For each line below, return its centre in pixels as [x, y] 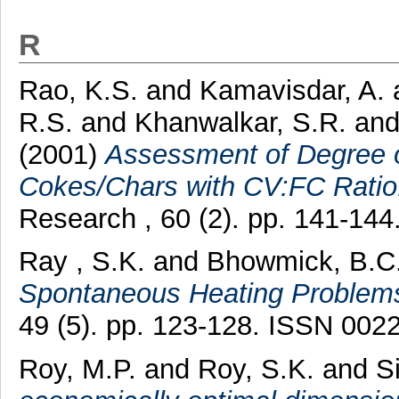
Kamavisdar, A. [292, 90]
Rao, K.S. [78, 90]
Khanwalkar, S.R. [240, 122]
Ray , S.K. [85, 262]
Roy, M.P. [77, 370]
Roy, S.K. [256, 370]
